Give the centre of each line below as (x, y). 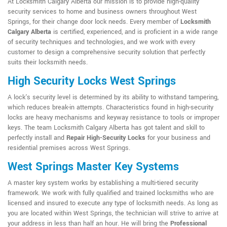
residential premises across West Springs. (69, 148)
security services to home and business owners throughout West (102, 11)
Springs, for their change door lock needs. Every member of (94, 22)
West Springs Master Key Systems (93, 166)
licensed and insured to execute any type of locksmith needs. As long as (113, 203)
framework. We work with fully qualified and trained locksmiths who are (111, 193)
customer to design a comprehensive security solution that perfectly (106, 52)
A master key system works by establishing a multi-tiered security (103, 183)
